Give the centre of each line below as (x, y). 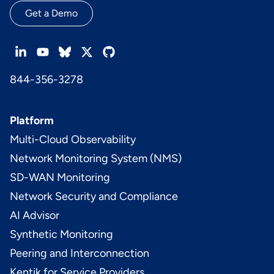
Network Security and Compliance (94, 196)
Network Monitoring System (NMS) (96, 158)
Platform (32, 120)
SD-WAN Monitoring (60, 177)
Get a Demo (51, 13)
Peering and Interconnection (80, 253)
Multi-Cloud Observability (73, 139)
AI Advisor (35, 215)
